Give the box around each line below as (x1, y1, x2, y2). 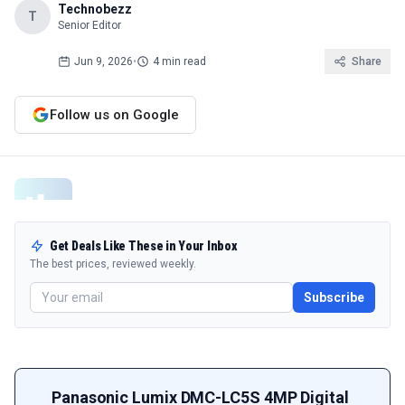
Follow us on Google (50, 106, 179, 123)
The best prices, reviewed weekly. (30, 258, 196, 270)
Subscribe (304, 290, 364, 305)
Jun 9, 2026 (74, 55, 133, 68)
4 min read (153, 55, 206, 68)
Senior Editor (58, 19, 121, 32)
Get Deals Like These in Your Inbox (50, 239, 237, 253)
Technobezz (58, 2, 132, 16)
